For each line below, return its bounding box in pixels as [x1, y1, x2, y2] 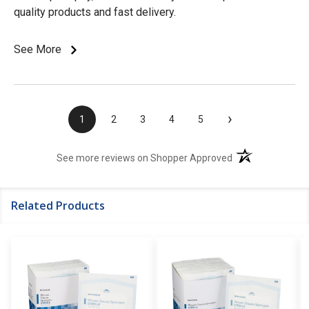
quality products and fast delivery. [14, 5, 176, 19]
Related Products [11, 197, 105, 213]
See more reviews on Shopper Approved [57, 152, 233, 163]
